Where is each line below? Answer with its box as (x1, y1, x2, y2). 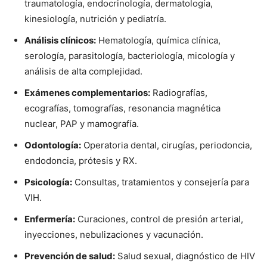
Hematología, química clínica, (96, 34, 221, 46)
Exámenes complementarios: (24, 86, 150, 98)
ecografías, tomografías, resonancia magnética (24, 102, 221, 114)
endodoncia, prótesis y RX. (24, 154, 137, 166)
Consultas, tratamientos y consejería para (72, 176, 249, 188)
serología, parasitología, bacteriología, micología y (24, 49, 235, 61)
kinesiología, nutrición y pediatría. (24, 13, 166, 24)
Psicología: (24, 176, 72, 188)
